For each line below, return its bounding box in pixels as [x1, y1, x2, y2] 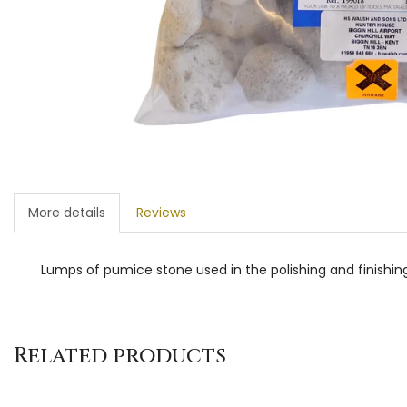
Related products [14, 341, 226, 371]
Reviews [136, 203, 186, 222]
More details [28, 203, 105, 222]
